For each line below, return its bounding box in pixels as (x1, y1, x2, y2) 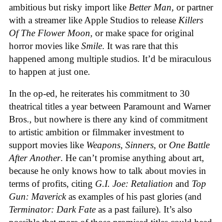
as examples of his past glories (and (66, 191, 202, 202)
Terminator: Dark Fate (9, 204, 96, 215)
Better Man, (129, 1, 174, 12)
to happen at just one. (9, 66, 93, 77)
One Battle (169, 140, 210, 151)
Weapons (86, 140, 120, 151)
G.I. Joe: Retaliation (95, 178, 175, 189)
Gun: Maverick (9, 191, 66, 202)
